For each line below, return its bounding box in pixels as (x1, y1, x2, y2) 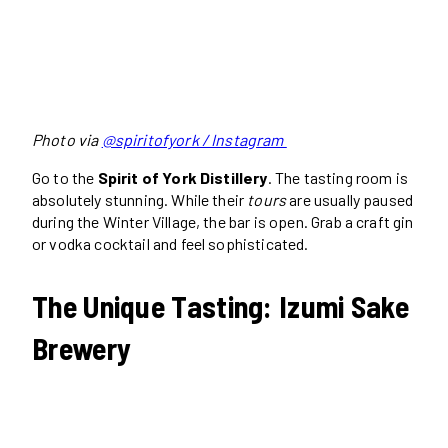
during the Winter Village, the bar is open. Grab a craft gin (32, 211, 414, 231)
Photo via (32, 129, 102, 149)
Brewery (32, 329, 132, 366)
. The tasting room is (267, 167, 408, 187)
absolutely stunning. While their (32, 189, 248, 209)
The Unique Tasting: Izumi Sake (32, 287, 409, 324)
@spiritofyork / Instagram (101, 129, 287, 149)
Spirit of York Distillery (97, 167, 268, 187)
